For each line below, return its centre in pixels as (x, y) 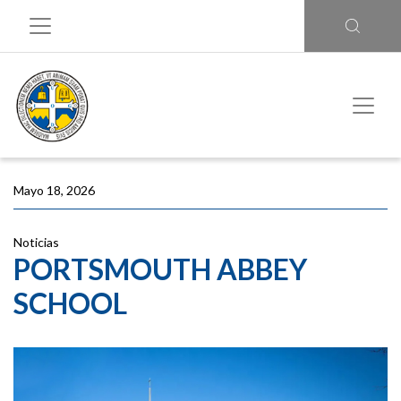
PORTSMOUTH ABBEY (160, 269)
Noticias (36, 242)
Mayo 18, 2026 (54, 190)
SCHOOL (70, 303)
